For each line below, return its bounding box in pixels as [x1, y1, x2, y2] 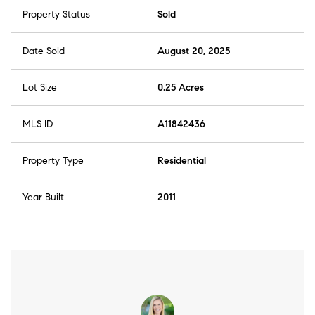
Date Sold [22, 45, 65, 58]
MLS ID [22, 118, 53, 131]
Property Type [22, 155, 84, 167]
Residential [157, 155, 206, 167]
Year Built [22, 191, 64, 204]
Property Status [22, 8, 90, 21]
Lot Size [22, 82, 57, 94]
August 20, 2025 [157, 45, 230, 58]
